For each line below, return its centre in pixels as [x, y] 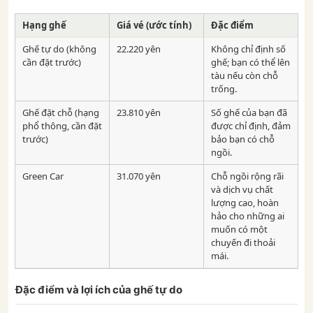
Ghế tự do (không [59, 49]
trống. [224, 89]
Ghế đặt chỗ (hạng [61, 112]
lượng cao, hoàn [245, 203]
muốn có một [239, 229]
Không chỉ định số [248, 49]
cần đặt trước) [52, 62]
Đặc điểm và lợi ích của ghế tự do [99, 290]
